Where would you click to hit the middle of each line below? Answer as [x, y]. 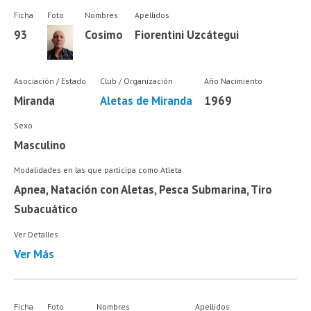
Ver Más [34, 254]
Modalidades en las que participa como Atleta [98, 170]
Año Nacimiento [233, 81]
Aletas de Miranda [146, 100]
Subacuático [46, 209]
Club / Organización [136, 81]
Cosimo [104, 35]
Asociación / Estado [50, 81]
